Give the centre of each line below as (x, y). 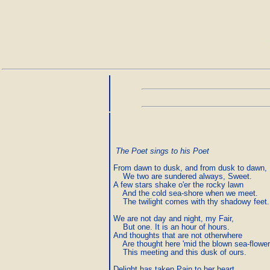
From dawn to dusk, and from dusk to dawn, (190, 168)
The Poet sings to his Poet (162, 151)
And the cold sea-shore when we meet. (186, 193)
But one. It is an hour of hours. (171, 227)
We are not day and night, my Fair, (174, 218)
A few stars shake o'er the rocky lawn (178, 185)
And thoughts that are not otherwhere (178, 235)
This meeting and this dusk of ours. (180, 252)
